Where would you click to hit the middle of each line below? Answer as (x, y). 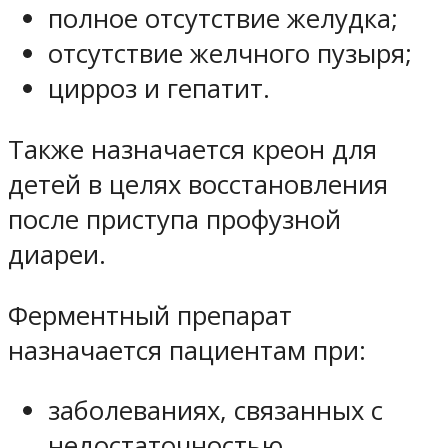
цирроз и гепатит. (159, 89)
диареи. (57, 254)
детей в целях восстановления (198, 184)
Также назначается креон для (192, 149)
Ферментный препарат (150, 315)
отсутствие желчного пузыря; (230, 54)
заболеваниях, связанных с (215, 411)
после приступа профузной (174, 219)
